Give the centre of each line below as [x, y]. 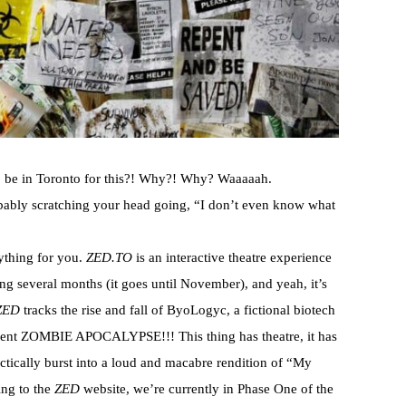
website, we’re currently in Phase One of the [207, 389]
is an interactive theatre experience [232, 258]
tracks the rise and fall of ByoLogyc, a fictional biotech [178, 310]
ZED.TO [109, 258]
